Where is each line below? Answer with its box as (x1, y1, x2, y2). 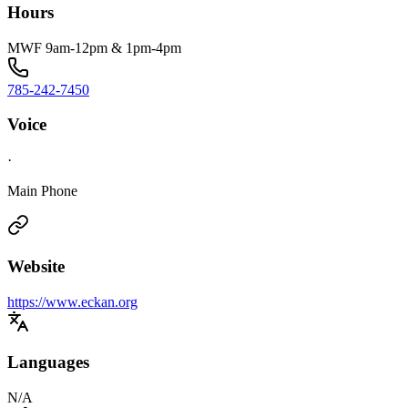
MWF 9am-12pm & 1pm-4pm (7, 39, 181, 56)
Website (7, 256, 65, 276)
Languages (7, 352, 89, 372)
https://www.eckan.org (7, 293, 138, 310)
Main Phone (7, 183, 77, 199)
